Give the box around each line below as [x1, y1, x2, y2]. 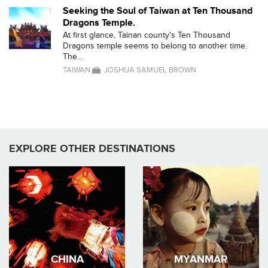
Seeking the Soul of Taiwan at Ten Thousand [63, 5, 252, 17]
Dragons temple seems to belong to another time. [63, 41, 247, 51]
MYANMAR [174, 252, 228, 266]
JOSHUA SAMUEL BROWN [104, 65, 196, 75]
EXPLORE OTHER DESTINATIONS [9, 142, 175, 155]
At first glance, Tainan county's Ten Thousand [63, 30, 230, 40]
